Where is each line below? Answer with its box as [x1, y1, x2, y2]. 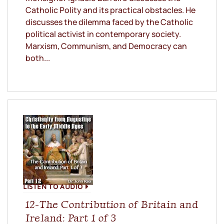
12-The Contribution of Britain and [25, 198, 198, 211]
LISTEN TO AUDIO [23, 179, 83, 193]
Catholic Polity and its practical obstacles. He [25, 4, 195, 16]
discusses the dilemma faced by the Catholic [25, 16, 193, 28]
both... [25, 52, 50, 64]
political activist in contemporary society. [25, 28, 181, 40]
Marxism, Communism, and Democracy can [25, 40, 187, 52]
